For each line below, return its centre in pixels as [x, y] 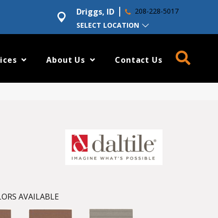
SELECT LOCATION [108, 25]
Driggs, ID [96, 11]
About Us [66, 60]
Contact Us [139, 60]
